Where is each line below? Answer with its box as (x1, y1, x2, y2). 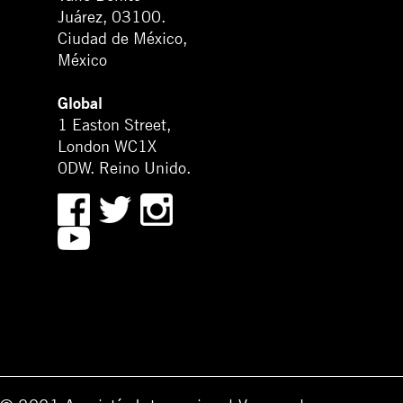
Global (58, 94, 103, 113)
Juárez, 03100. (58, 7, 166, 27)
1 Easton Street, (58, 115, 171, 135)
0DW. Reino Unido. (58, 158, 191, 178)
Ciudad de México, (58, 29, 187, 49)
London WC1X (58, 137, 157, 157)
